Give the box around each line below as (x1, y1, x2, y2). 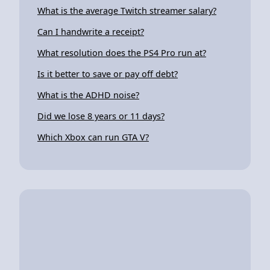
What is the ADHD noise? (37, 89, 139, 101)
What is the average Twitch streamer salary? (37, 4, 216, 16)
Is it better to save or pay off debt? (37, 67, 178, 80)
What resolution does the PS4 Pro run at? (37, 46, 206, 58)
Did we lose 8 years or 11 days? (37, 110, 165, 122)
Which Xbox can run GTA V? (37, 131, 149, 143)
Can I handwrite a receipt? (37, 25, 144, 37)
